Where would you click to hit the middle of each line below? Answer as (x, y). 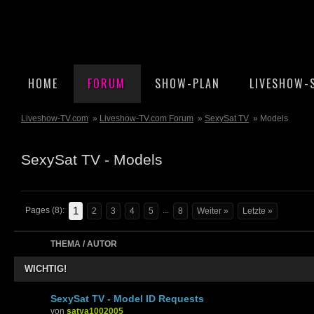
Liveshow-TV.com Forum (146, 118)
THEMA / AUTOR (84, 244)
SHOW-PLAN (187, 83)
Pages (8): (45, 210)
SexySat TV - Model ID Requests (127, 298)
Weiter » (213, 211)
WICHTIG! (46, 268)
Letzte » (258, 211)
